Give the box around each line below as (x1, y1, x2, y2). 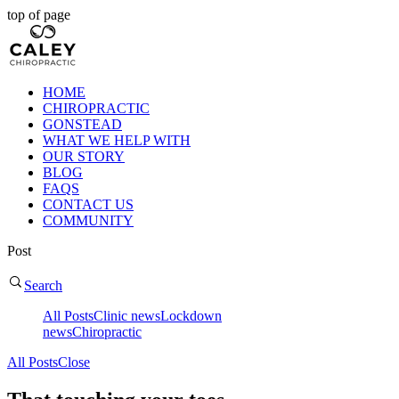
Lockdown (160, 308, 222, 323)
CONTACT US (43, 197, 134, 212)
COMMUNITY (43, 213, 134, 228)
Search (24, 278, 62, 293)
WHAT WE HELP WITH (43, 133, 191, 148)
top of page (7, 7, 70, 22)
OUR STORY (43, 149, 125, 164)
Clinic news (94, 308, 160, 323)
